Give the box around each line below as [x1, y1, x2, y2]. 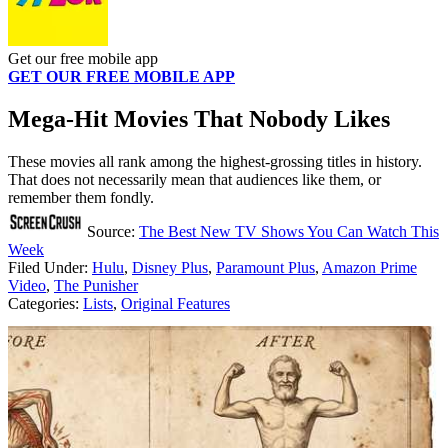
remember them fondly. [8, 188, 154, 206]
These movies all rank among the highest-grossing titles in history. [8, 152, 422, 170]
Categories [8, 294, 75, 312]
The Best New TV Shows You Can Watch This [139, 222, 439, 240]
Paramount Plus [216, 258, 315, 276]
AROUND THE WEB [136, 307, 299, 334]
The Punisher [54, 276, 138, 294]
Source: [83, 222, 139, 240]
